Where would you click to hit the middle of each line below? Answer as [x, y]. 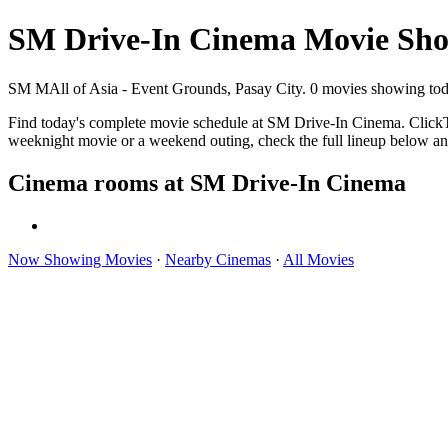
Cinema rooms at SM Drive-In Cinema [207, 182]
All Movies [318, 259]
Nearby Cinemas [218, 259]
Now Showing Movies [80, 259]
